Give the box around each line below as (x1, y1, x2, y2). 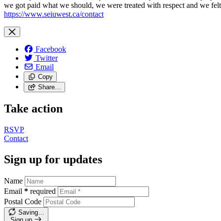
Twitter (36, 54, 58, 63)
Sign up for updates (4, 152, 102, 166)
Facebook (36, 45, 66, 54)
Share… (37, 83, 61, 91)
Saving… (18, 208, 44, 216)
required (30, 186, 56, 195)
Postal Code (4, 197, 41, 206)
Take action (4, 102, 63, 115)
